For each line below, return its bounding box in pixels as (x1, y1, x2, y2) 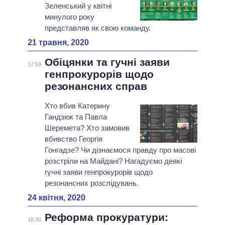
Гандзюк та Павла (44, 113, 107, 122)
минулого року (44, 13, 94, 22)
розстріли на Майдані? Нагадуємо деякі (44, 157, 182, 166)
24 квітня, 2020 (28, 193, 85, 202)
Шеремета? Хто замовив (44, 124, 130, 133)
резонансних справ (44, 80, 147, 92)
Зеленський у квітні (44, 2, 111, 11)
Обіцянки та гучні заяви (44, 56, 170, 68)
